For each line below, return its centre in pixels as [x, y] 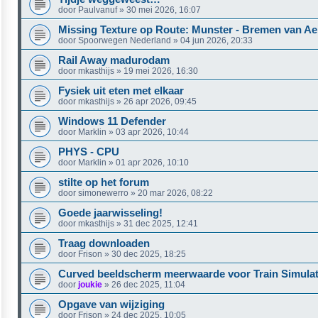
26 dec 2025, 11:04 [148, 284]
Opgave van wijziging [111, 304]
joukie [90, 284]
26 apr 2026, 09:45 [160, 101]
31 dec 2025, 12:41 [161, 223]
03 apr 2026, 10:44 [152, 132]
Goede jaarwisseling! [110, 213]
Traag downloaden [104, 243]
